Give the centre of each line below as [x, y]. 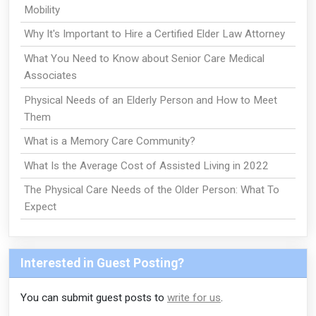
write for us [194, 298]
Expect [40, 207]
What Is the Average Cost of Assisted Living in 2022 [146, 165]
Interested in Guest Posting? [102, 263]
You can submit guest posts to [94, 298]
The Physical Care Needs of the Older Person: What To [151, 190]
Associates [50, 76]
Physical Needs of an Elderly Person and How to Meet [150, 100]
